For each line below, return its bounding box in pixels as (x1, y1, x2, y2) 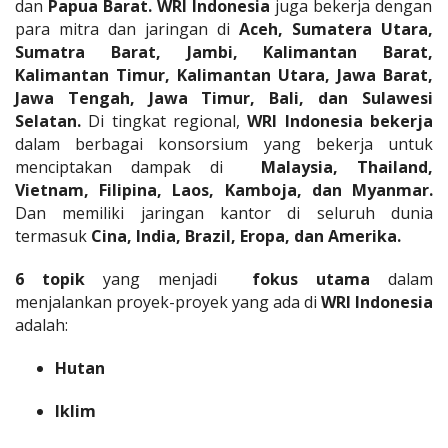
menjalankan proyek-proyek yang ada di (15, 290, 321, 313)
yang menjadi (84, 267, 235, 290)
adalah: (15, 313, 68, 336)
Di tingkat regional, (88, 109, 241, 132)
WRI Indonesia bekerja (240, 109, 434, 132)
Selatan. (15, 109, 89, 132)
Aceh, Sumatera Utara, (230, 17, 433, 40)
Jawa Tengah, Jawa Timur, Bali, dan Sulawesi (15, 86, 433, 109)
